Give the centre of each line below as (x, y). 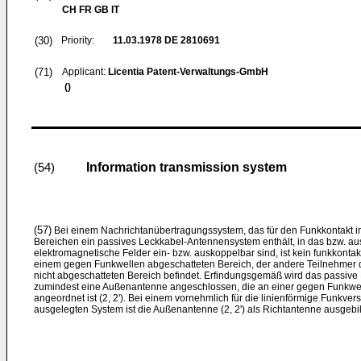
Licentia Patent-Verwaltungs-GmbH (188, 72)
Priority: (78, 40)
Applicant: (85, 72)
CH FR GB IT (91, 10)
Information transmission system (187, 167)
